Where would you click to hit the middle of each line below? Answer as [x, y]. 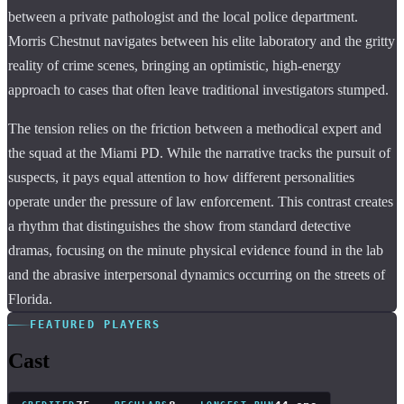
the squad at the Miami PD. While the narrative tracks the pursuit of [199, 152]
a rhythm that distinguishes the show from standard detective [179, 225]
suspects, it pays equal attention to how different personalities [181, 177]
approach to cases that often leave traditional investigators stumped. [198, 89]
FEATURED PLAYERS [96, 325]
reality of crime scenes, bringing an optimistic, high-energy [174, 65]
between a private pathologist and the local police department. [183, 16]
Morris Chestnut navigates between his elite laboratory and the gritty [202, 41]
